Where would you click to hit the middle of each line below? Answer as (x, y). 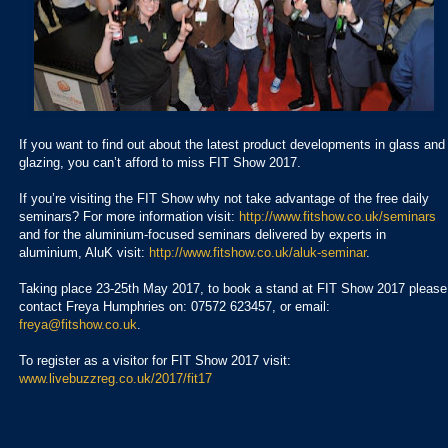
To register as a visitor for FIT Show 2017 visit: (155, 360)
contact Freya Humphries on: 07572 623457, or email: (174, 306)
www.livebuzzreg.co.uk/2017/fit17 (115, 378)
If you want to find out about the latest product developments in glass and (232, 144)
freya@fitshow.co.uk (78, 324)
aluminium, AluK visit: (84, 252)
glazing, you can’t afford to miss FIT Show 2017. (160, 162)
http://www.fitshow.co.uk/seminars (337, 216)
